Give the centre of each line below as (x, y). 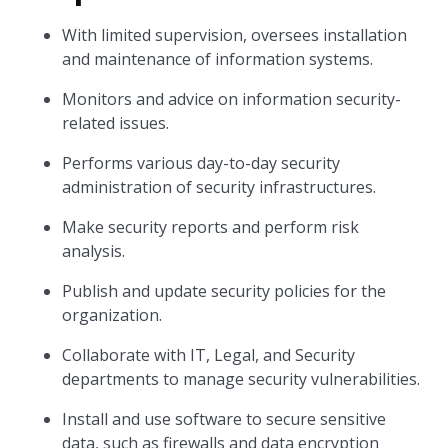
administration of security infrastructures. (219, 187)
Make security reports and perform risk (211, 227)
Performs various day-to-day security (201, 163)
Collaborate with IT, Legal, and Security (209, 355)
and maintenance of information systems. (218, 59)
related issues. (116, 123)
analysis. (94, 251)
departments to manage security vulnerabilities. (241, 379)
